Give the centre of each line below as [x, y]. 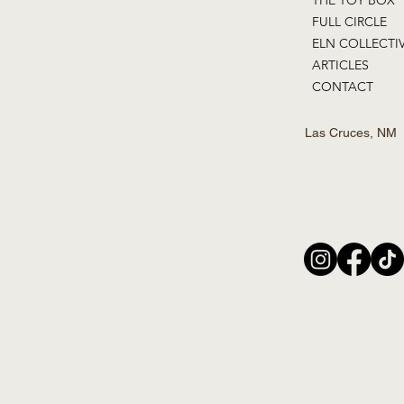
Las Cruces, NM [350, 133]
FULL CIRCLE [349, 21]
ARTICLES [340, 64]
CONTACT [342, 86]
